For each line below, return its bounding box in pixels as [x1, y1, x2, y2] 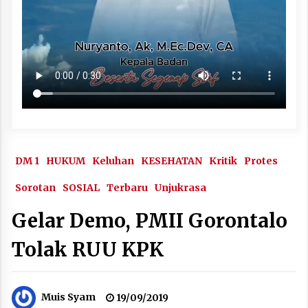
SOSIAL [63, 181, 100, 194]
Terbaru [107, 181, 148, 194]
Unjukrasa [155, 181, 206, 194]
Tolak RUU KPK [12, 236, 164, 262]
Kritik [209, 154, 237, 167]
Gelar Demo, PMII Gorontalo [12, 208, 287, 233]
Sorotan [15, 181, 56, 194]
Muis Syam [41, 291, 96, 304]
